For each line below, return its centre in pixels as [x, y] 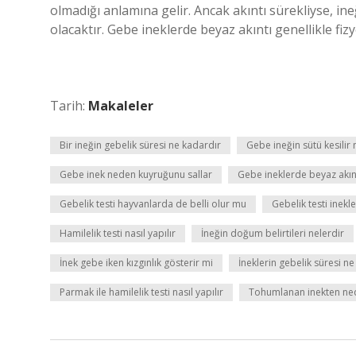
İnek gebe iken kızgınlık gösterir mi [136, 263]
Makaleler [121, 106]
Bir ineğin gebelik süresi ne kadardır [140, 145]
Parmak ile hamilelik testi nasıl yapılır [141, 292]
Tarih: [69, 106]
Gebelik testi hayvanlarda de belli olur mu [153, 204]
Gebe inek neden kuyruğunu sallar [136, 174]
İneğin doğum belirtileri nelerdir [273, 233]
